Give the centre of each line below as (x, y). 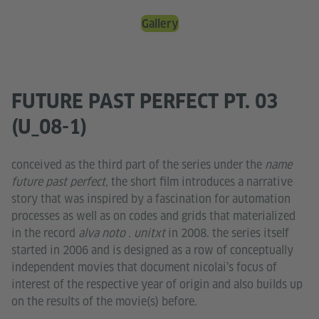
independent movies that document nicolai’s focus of (144, 268)
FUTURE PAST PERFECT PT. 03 (145, 101)
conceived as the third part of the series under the (138, 165)
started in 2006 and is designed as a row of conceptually (152, 251)
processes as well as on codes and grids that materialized (153, 216)
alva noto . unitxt (122, 234)
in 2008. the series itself (227, 234)
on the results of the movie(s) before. (104, 302)
